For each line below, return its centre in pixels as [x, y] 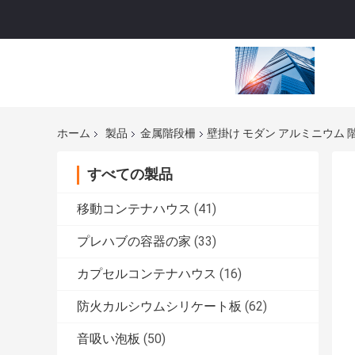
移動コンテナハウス [134, 209]
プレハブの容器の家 [134, 242]
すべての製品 [130, 174]
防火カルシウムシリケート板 [159, 307]
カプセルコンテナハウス [147, 274]
